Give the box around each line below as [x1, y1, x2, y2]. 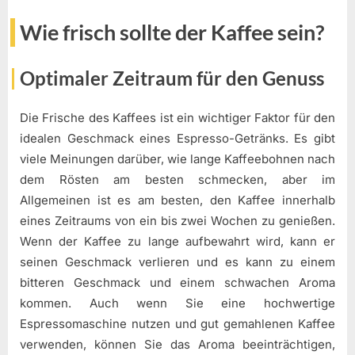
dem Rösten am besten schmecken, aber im [20, 172, 335, 188]
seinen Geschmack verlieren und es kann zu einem [20, 254, 335, 270]
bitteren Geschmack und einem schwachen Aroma [20, 275, 335, 291]
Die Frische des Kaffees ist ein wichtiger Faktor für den [20, 110, 335, 126]
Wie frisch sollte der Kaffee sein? [20, 20, 324, 46]
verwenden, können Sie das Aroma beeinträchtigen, [20, 337, 335, 353]
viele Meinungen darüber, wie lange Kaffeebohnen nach [20, 151, 335, 167]
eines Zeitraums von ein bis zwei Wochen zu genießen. [20, 213, 335, 229]
